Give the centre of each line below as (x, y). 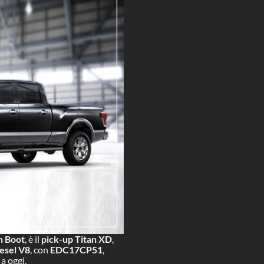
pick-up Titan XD (77, 239)
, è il (33, 239)
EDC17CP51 (77, 249)
